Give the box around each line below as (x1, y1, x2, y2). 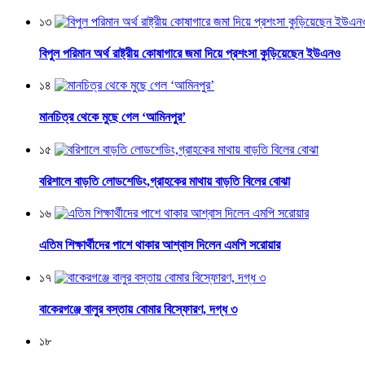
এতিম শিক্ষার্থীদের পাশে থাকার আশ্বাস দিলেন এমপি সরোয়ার (39, 238, 280, 253)
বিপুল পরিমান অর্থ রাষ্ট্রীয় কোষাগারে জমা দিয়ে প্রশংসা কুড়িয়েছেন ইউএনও (39, 46, 341, 60)
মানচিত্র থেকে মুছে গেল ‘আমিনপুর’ (39, 110, 186, 125)
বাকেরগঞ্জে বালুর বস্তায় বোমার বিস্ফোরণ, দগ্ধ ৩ (39, 301, 237, 316)
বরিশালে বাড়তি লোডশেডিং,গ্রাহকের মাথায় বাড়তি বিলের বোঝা (39, 174, 290, 188)
